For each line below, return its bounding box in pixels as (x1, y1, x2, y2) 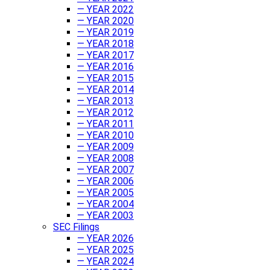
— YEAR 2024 (77, 256, 134, 267)
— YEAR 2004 (77, 198, 134, 210)
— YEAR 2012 (77, 107, 134, 118)
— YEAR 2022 (77, 4, 134, 15)
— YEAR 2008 (77, 152, 134, 164)
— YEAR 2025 (77, 244, 134, 256)
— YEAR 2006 (77, 175, 134, 187)
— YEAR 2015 (77, 72, 134, 84)
